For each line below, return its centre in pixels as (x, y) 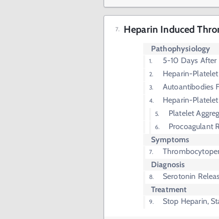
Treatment (169, 189)
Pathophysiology (181, 49)
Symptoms (170, 140)
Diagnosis (168, 164)
